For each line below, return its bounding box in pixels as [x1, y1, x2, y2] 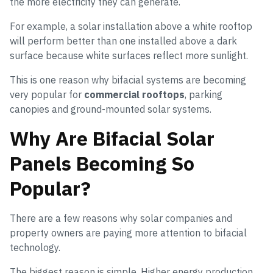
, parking [185, 88, 222, 101]
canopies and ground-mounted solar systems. [10, 103, 211, 116]
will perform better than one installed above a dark [10, 35, 237, 48]
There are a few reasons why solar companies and [10, 212, 232, 225]
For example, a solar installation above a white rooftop [10, 20, 252, 33]
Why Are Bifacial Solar [10, 126, 214, 152]
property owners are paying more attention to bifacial [10, 227, 247, 239]
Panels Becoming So [10, 151, 194, 177]
